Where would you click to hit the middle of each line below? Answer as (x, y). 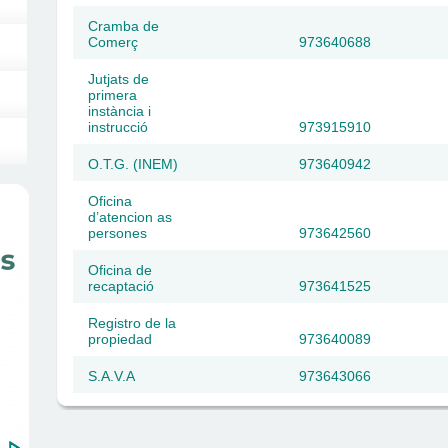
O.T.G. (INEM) (133, 164)
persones (117, 233)
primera (112, 95)
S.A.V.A (111, 376)
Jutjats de (118, 79)
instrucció (118, 127)
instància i (119, 111)
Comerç (113, 42)
